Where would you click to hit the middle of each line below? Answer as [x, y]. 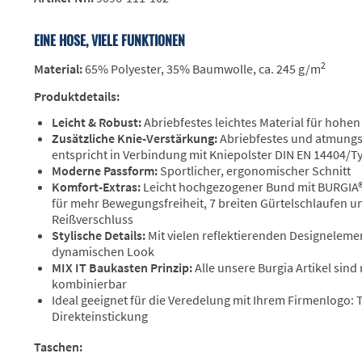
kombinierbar [89, 284]
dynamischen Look [103, 252]
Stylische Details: [99, 236]
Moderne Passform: [105, 171]
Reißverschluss [93, 219]
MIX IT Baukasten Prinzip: [122, 268]
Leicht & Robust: [97, 122]
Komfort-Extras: [96, 187]
